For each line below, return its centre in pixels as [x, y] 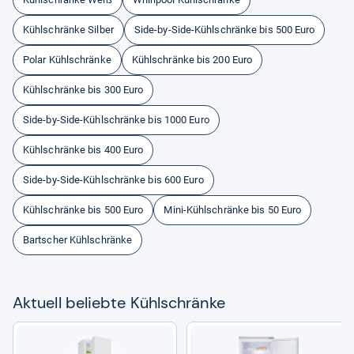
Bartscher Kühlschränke [78, 239]
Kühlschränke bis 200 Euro [192, 59]
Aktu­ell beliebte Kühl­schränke [119, 302]
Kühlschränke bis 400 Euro [83, 149]
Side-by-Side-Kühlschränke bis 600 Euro [113, 179]
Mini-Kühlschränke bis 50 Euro [233, 209]
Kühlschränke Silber [68, 29]
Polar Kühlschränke [67, 59]
